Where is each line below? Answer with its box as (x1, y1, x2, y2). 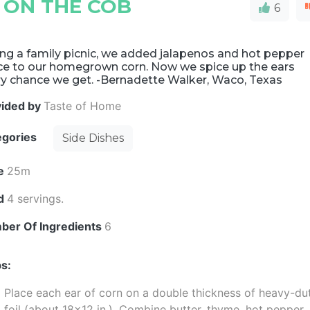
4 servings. (7, 192, 64, 206)
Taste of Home (44, 99, 122, 113)
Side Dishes (62, 131, 125, 145)
